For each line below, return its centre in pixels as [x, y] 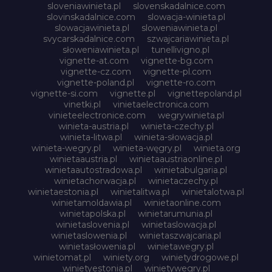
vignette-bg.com [177, 60]
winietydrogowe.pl [200, 257]
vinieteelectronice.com [97, 115]
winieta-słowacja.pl [173, 137]
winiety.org [126, 257]
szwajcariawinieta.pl [188, 39]
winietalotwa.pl [213, 192]
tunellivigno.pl [180, 49]
